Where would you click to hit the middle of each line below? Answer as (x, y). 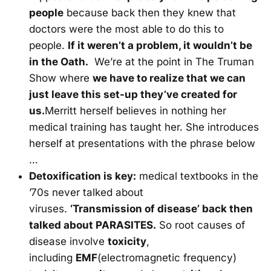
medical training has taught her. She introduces (144, 127)
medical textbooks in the (197, 176)
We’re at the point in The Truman (171, 62)
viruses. (50, 209)
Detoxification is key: (83, 176)
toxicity (127, 242)
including (52, 258)
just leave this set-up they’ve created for (133, 95)
